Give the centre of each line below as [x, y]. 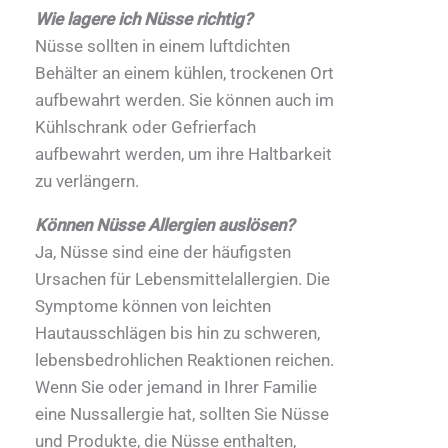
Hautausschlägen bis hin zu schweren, [177, 332]
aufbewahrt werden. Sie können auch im [184, 99]
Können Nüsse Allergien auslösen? [164, 224]
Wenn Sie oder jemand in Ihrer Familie [176, 386]
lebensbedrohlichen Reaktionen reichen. [184, 359]
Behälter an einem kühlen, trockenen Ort [184, 72]
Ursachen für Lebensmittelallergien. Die [182, 278]
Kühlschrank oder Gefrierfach [145, 126]
